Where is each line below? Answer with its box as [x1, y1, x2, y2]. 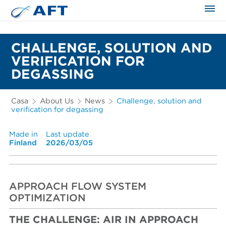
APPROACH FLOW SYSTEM [9, 181, 147, 192]
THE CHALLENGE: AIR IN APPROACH [9, 214, 199, 225]
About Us [39, 97, 74, 105]
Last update [45, 130, 89, 138]
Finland [9, 139, 37, 147]
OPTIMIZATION [9, 193, 86, 203]
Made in [9, 130, 38, 138]
